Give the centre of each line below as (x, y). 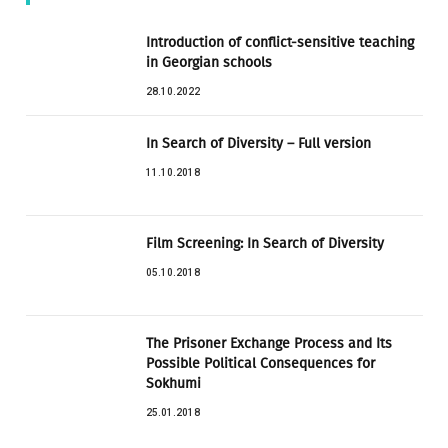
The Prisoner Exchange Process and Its (269, 343)
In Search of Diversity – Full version (258, 143)
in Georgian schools (209, 62)
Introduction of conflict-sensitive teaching (280, 42)
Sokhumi (173, 383)
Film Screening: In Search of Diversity (265, 243)
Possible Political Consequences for (260, 363)
